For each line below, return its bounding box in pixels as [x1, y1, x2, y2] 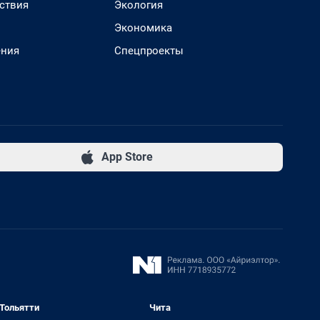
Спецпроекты [114, 44, 184, 57]
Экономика [114, 21, 172, 34]
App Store [101, 150, 153, 164]
